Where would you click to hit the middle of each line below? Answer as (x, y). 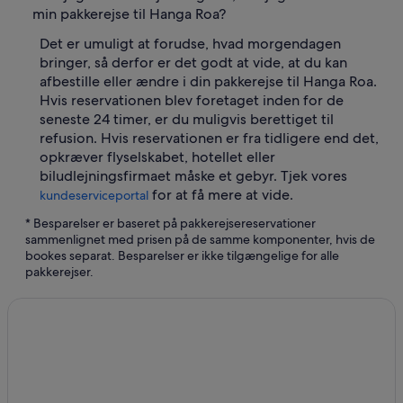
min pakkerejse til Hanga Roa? (129, 14)
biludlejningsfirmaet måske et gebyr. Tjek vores (193, 176)
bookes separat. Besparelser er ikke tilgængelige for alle (182, 256)
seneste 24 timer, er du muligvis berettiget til (187, 120)
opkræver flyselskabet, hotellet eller (157, 157)
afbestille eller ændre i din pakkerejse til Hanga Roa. (208, 82)
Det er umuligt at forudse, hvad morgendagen (190, 44)
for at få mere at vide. (221, 195)
